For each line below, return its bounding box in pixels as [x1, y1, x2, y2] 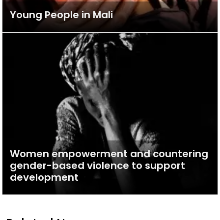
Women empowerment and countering [10, 146, 208, 161]
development [10, 170, 79, 184]
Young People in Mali [10, 8, 113, 22]
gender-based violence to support [10, 158, 185, 172]
